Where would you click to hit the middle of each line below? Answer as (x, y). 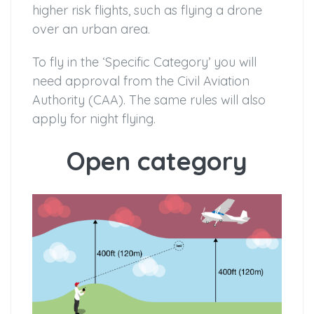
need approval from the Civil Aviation (141, 81)
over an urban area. (91, 29)
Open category (157, 161)
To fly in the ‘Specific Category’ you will (144, 62)
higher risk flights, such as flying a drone (147, 11)
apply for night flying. (94, 119)
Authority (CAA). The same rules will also (149, 100)
